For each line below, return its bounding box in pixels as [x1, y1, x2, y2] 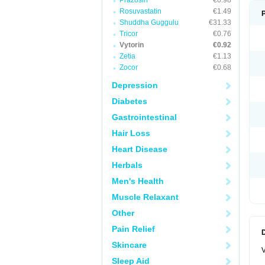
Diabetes [112, 96, 147, 106]
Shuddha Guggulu [119, 18, 179, 27]
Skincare [112, 240, 147, 250]
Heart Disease [112, 144, 167, 154]
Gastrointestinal [112, 112, 177, 122]
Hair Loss [112, 128, 150, 138]
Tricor [119, 30, 138, 38]
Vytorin [119, 41, 144, 49]
